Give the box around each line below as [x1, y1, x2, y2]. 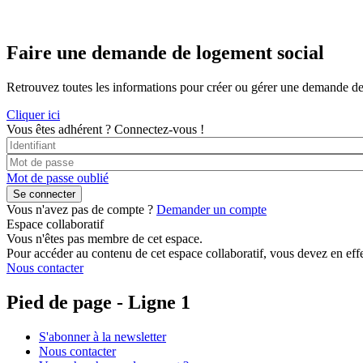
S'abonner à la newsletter [39, 329, 166, 344]
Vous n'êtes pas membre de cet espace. [6, 231, 203, 246]
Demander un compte [156, 202, 267, 216]
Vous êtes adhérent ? [6, 122, 111, 136]
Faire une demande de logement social [6, 42, 324, 64]
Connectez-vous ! [114, 122, 204, 136]
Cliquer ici [6, 107, 60, 122]
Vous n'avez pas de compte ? [6, 202, 153, 216]
